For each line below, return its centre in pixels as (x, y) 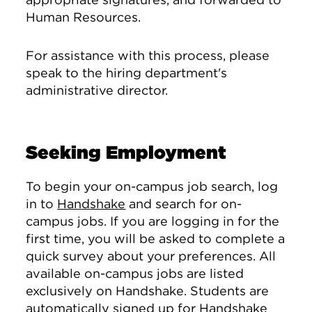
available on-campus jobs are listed (135, 273)
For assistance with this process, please (148, 55)
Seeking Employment (126, 152)
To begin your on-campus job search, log (152, 186)
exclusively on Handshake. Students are (148, 291)
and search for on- (184, 204)
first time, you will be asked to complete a (156, 239)
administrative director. (97, 90)
